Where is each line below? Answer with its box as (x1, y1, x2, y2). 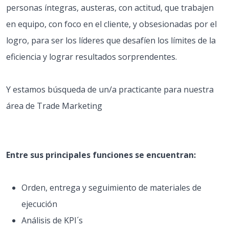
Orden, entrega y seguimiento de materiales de (21, 182, 201, 193)
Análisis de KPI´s (21, 215, 85, 226)
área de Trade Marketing (6, 100, 102, 111)
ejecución (21, 198, 59, 210)
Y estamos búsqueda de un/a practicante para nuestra (6, 84, 214, 95)
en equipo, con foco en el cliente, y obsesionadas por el (6, 18, 217, 30)
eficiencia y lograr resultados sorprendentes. (6, 51, 179, 62)
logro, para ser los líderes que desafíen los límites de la (6, 35, 216, 46)
